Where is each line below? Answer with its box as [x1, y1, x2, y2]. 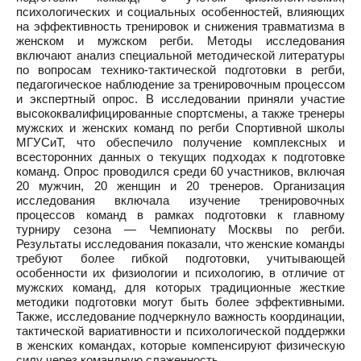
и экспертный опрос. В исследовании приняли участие [16, 92, 345, 106]
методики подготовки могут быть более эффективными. [16, 295, 345, 309]
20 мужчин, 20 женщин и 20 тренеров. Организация [16, 179, 345, 193]
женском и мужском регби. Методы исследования [16, 34, 345, 48]
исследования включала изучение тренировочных [16, 193, 345, 207]
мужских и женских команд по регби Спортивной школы [16, 121, 345, 135]
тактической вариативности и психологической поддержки [16, 324, 345, 338]
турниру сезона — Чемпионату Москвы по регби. [16, 222, 345, 236]
